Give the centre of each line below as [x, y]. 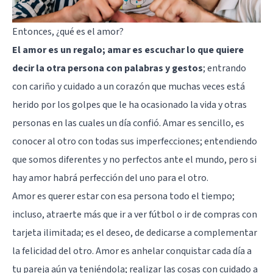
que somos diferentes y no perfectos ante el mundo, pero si [134, 160]
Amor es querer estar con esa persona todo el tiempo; [123, 197]
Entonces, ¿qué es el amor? [68, 32]
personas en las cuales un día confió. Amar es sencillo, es [128, 123]
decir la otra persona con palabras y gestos [108, 69]
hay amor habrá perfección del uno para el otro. [110, 178]
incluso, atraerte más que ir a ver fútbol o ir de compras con [135, 215]
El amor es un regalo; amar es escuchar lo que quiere [128, 50]
